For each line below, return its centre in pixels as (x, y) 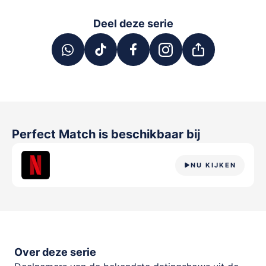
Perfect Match (55, 134)
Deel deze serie (133, 23)
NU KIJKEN (213, 165)
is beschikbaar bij (149, 134)
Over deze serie (55, 252)
